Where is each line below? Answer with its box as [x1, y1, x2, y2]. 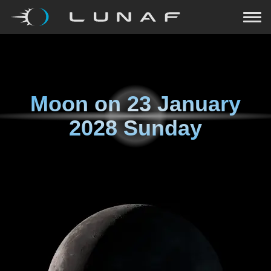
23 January [127, 91, 241, 116]
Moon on [30, 91, 127, 116]
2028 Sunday [69, 116, 202, 140]
